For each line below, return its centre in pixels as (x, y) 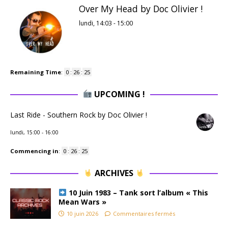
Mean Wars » (82, 202)
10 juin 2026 (82, 213)
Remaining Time (36, 72)
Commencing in (34, 151)
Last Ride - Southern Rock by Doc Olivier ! (79, 115)
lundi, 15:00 (25, 132)
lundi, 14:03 (95, 23)
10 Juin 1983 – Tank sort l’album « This (137, 192)
